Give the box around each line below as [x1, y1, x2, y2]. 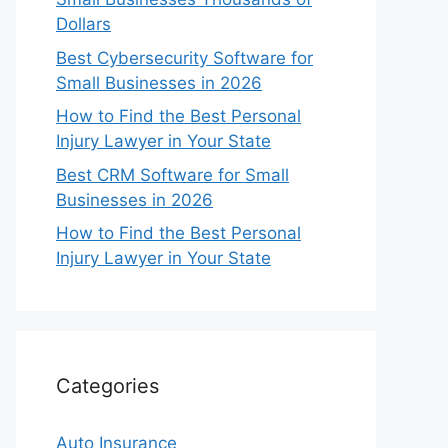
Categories [56, 374, 159, 398]
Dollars [56, 14, 111, 34]
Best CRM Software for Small [56, 164, 289, 185]
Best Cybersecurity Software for [56, 47, 313, 68]
